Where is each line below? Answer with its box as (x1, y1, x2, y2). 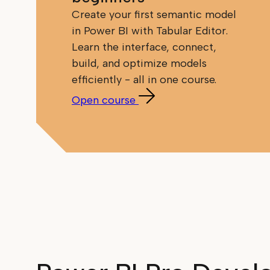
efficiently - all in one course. (72, 73, 217, 87)
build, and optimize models (72, 57, 207, 71)
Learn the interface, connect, (72, 40, 217, 54)
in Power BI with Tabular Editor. (72, 24, 228, 38)
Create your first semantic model (72, 8, 237, 22)
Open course (72, 93, 136, 107)
